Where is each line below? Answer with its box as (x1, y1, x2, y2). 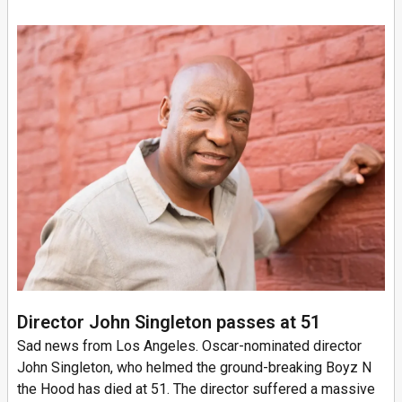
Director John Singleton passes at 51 (17, 310, 320, 333)
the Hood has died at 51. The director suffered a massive (17, 380, 375, 398)
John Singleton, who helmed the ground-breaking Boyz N (17, 358, 371, 376)
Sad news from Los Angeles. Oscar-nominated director (17, 336, 362, 354)
